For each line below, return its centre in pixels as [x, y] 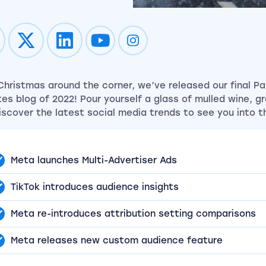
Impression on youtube [147, 45]
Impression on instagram [184, 45]
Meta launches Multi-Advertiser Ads [94, 160]
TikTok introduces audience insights [95, 187]
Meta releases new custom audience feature [117, 240]
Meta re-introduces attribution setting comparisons [133, 213]
